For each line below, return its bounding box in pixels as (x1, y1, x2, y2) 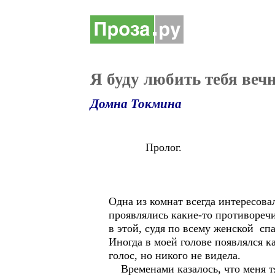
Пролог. (109, 141, 182, 153)
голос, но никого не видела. (109, 249, 241, 261)
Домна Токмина (90, 96, 182, 111)
